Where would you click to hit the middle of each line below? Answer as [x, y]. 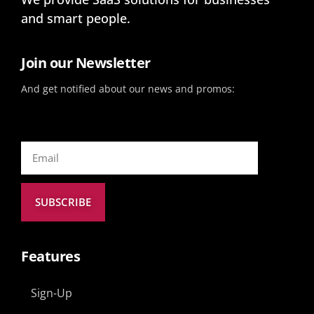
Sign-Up [52, 293]
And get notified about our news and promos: [128, 89]
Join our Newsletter [86, 63]
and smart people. [76, 19]
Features [50, 256]
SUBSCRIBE [63, 202]
